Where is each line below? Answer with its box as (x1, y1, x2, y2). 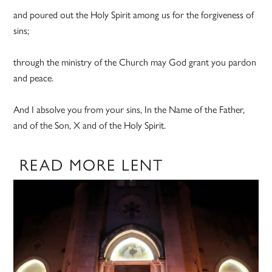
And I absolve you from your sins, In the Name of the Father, (13, 102, 245, 117)
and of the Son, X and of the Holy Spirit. (13, 118, 166, 132)
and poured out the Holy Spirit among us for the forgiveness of (13, 7, 254, 22)
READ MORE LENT (19, 152, 164, 176)
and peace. (13, 70, 56, 85)
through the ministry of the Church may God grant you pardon (13, 55, 257, 69)
